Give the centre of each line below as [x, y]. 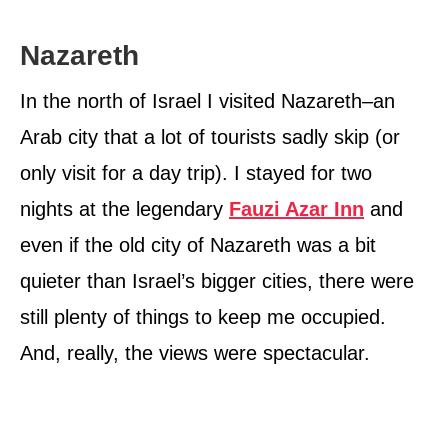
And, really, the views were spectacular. [195, 353]
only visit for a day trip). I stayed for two [196, 173]
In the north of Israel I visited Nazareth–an [207, 101]
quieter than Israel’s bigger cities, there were [217, 281]
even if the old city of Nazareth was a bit [198, 245]
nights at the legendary [124, 209]
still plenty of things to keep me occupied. [203, 317]
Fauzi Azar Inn [296, 209]
